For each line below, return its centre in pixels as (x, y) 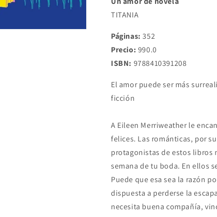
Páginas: (126, 36)
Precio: (124, 50)
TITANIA (125, 15)
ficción (123, 98)
